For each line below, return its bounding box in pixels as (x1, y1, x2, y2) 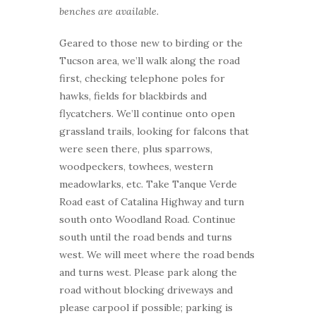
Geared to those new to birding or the (59, 36, 243, 49)
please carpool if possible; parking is (59, 300, 233, 314)
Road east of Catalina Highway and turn (59, 195, 244, 208)
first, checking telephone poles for (59, 71, 225, 85)
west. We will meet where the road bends (59, 248, 255, 261)
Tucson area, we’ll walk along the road (59, 54, 240, 67)
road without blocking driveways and (59, 283, 233, 296)
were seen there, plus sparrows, (59, 142, 212, 155)
